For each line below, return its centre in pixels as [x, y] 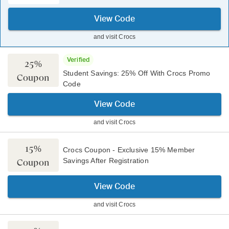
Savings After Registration [106, 160]
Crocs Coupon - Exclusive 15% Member [129, 150]
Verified [78, 60]
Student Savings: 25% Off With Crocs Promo [137, 73]
